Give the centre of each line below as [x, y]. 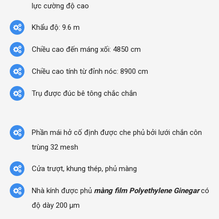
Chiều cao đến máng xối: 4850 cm [86, 49]
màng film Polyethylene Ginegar [146, 190]
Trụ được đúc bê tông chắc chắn [84, 93]
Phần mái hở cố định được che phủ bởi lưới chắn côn [117, 132]
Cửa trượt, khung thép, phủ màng [84, 168]
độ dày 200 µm [56, 205]
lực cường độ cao [60, 6]
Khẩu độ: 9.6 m [56, 27]
